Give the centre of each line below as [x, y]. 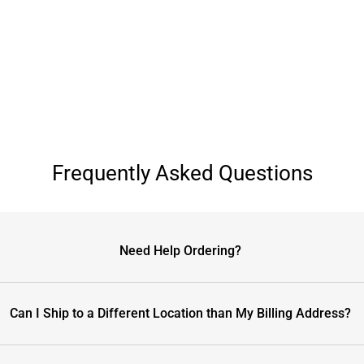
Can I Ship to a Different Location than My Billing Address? [181, 313]
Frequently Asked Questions [182, 173]
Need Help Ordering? [181, 250]
